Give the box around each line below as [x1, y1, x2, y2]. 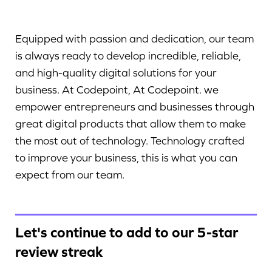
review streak [15, 243, 103, 260]
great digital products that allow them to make [15, 117, 246, 131]
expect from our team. [15, 168, 124, 182]
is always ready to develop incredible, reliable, [15, 49, 241, 63]
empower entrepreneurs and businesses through [15, 100, 254, 114]
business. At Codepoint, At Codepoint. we [15, 83, 219, 97]
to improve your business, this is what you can [15, 151, 237, 165]
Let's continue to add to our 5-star [15, 223, 238, 241]
